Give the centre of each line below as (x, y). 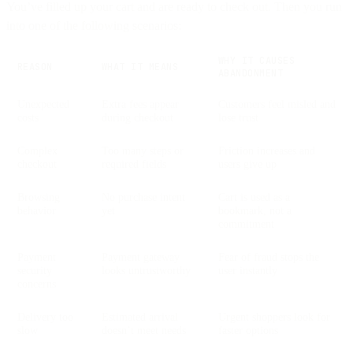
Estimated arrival (140, 316)
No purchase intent (143, 197)
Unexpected (43, 104)
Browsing (39, 197)
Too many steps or (143, 150)
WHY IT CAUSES (257, 60)
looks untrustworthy (146, 270)
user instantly (248, 270)
